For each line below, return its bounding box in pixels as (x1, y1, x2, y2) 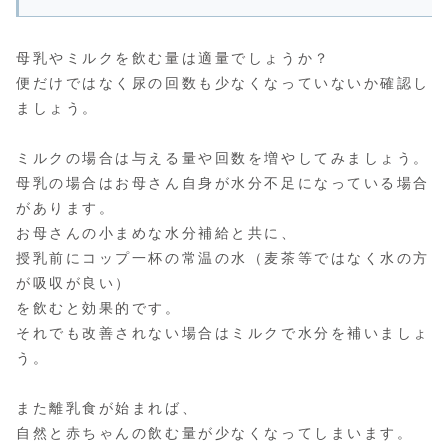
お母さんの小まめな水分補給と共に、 (16, 225, 298, 242)
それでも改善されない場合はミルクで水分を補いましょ (16, 325, 430, 342)
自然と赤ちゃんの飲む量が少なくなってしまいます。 (16, 425, 414, 442)
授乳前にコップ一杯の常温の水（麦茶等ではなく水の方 (16, 250, 430, 267)
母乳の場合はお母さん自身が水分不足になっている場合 (16, 175, 430, 192)
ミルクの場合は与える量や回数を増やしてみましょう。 (16, 150, 430, 167)
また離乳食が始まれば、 (16, 400, 199, 417)
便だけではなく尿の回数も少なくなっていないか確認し (16, 75, 430, 92)
